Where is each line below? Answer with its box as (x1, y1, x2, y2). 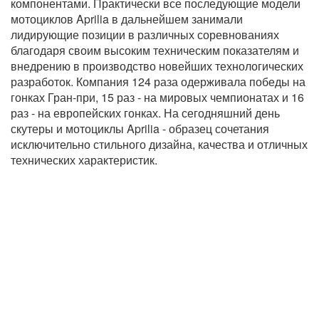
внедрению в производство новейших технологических (11, 57, 303, 74)
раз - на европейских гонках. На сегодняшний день (11, 104, 280, 121)
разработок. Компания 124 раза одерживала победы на (11, 73, 305, 90)
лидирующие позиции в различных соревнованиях (11, 26, 279, 43)
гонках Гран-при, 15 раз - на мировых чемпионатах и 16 (11, 88, 304, 105)
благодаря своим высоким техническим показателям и (11, 41, 299, 58)
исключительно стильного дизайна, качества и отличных (11, 135, 308, 152)
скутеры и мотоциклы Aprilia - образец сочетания (11, 120, 269, 137)
